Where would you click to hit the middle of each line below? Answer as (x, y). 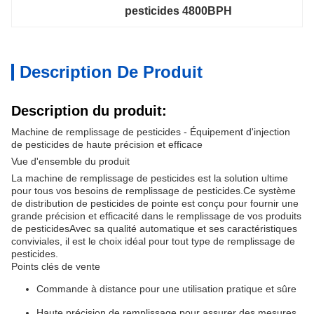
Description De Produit (111, 72)
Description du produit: (89, 111)
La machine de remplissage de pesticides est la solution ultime (150, 178)
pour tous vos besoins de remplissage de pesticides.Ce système (153, 191)
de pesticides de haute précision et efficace (107, 144)
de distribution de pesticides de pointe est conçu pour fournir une (155, 203)
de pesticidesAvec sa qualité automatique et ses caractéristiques (154, 228)
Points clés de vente (56, 266)
